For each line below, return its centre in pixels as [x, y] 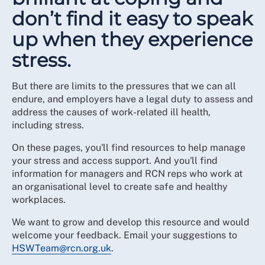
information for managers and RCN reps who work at [127, 173]
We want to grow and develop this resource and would [131, 222]
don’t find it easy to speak [132, 18]
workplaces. [39, 199]
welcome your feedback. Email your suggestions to [125, 235]
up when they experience [132, 39]
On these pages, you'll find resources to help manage [129, 147]
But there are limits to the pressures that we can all [124, 86]
